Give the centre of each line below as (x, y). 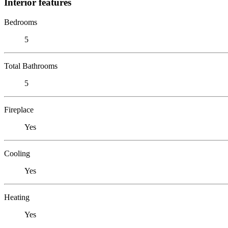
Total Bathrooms (31, 66)
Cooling (17, 153)
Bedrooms (21, 22)
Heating (17, 197)
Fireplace (19, 109)
